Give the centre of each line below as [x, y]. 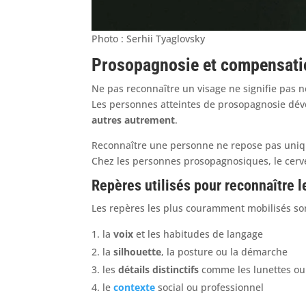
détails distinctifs [159, 269]
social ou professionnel [210, 287]
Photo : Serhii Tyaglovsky [149, 38]
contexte [135, 287]
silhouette [138, 251]
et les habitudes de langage [198, 234]
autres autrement [134, 120]
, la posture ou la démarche [225, 251]
